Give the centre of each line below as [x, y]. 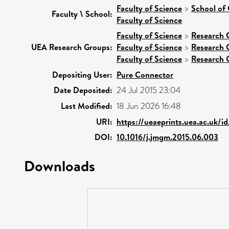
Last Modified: [87, 106]
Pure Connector [145, 74]
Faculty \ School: [82, 14]
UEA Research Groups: [72, 47]
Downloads [60, 165]
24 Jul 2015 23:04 [148, 90]
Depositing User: [82, 74]
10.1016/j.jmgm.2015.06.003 [167, 137]
